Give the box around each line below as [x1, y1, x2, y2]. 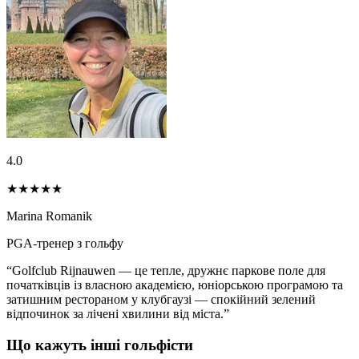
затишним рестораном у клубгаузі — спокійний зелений [6, 292, 316, 306]
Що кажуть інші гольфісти [6, 336, 193, 353]
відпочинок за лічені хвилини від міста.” [6, 306, 229, 321]
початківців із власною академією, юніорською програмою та [6, 277, 343, 292]
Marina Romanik [6, 208, 92, 223]
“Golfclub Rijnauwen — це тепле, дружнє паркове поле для [6, 263, 325, 277]
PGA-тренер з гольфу [6, 236, 123, 250]
